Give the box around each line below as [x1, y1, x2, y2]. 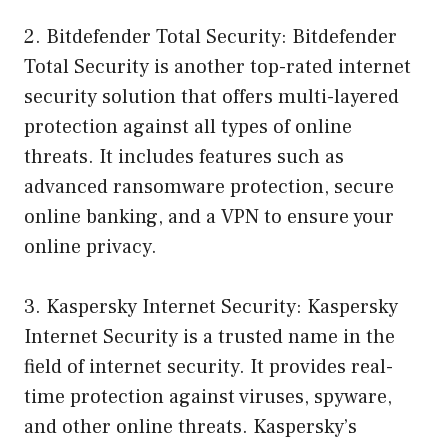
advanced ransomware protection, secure [24, 173, 394, 200]
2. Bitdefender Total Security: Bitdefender [24, 23, 397, 50]
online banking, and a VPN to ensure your [24, 203, 394, 230]
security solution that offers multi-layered [24, 83, 399, 110]
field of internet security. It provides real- [24, 353, 393, 380]
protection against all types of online [24, 113, 352, 140]
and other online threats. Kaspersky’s [24, 413, 357, 440]
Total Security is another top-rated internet [24, 53, 411, 80]
